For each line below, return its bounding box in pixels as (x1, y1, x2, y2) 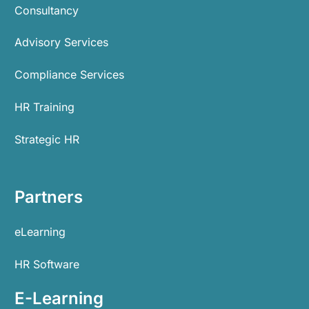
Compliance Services (14, 68, 124, 82)
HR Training (14, 100, 74, 114)
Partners (14, 186, 83, 207)
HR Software (14, 257, 79, 271)
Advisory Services (14, 35, 108, 50)
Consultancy (14, 3, 79, 17)
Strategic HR (14, 132, 79, 146)
